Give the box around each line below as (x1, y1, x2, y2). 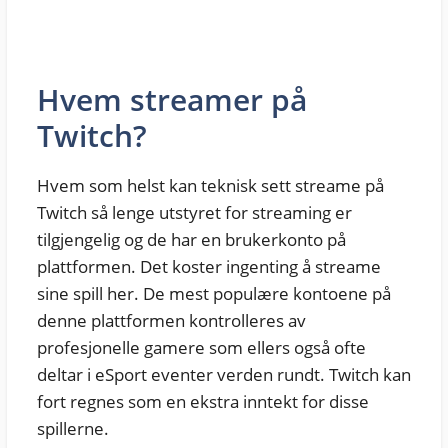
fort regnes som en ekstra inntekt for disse (36, 390, 369, 414)
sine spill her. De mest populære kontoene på (36, 282, 391, 306)
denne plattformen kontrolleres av (36, 309, 306, 333)
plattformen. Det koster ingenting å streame (36, 255, 381, 279)
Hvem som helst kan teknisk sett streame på (36, 174, 384, 198)
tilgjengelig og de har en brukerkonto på (36, 228, 346, 252)
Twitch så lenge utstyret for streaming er (36, 201, 352, 225)
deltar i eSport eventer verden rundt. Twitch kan (36, 363, 411, 387)
